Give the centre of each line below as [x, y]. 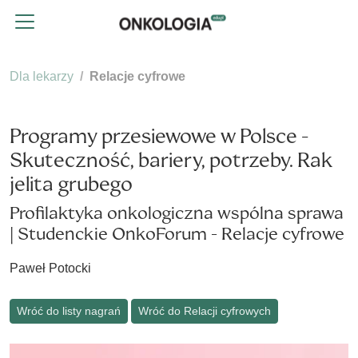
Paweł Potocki [50, 268]
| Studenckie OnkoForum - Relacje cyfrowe [177, 234]
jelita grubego [71, 184]
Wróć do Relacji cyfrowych [205, 311]
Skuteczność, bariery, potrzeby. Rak [171, 160]
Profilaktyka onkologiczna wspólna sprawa [177, 213]
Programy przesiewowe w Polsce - [159, 136]
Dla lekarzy [42, 76]
